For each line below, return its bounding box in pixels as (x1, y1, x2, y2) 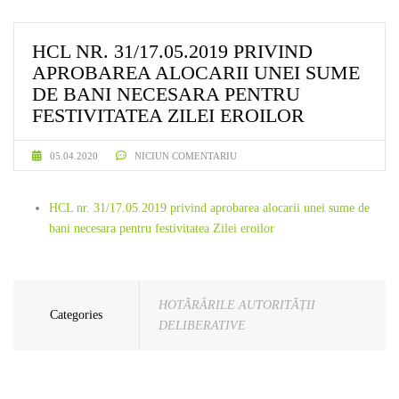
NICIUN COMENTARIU (132, 151, 237, 161)
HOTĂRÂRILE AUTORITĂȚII (159, 298, 315, 312)
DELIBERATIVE (159, 319, 246, 332)
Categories (50, 308, 102, 322)
